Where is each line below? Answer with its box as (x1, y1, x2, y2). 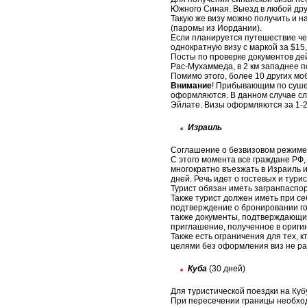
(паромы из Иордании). (171, 23, 262, 34)
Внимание (171, 81, 212, 91)
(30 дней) (207, 264, 245, 274)
